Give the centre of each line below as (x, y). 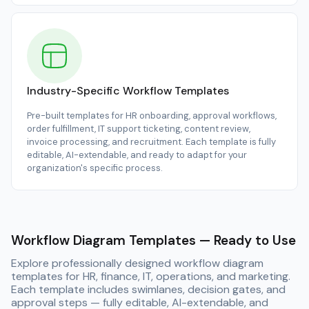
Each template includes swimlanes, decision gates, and (148, 290)
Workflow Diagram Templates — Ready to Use (153, 241)
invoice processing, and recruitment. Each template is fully (151, 142)
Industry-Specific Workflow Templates (128, 91)
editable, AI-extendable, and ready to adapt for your (137, 155)
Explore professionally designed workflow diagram (137, 263)
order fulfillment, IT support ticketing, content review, (139, 129)
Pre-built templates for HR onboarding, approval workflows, (152, 116)
